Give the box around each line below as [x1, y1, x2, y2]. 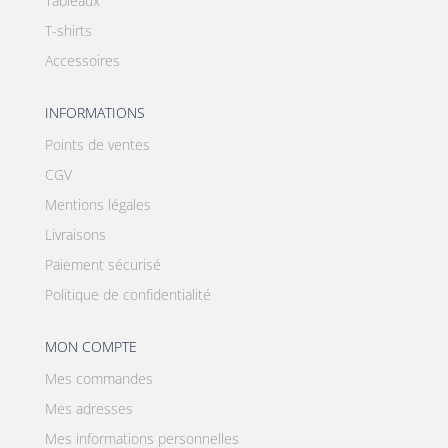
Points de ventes [44, 135, 150, 155]
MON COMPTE [44, 337, 137, 357]
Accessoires [44, 51, 120, 71]
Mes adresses [44, 399, 133, 419]
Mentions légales [44, 195, 151, 215]
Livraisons [44, 225, 106, 245]
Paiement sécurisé [44, 255, 161, 275]
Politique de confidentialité [44, 285, 211, 305]
